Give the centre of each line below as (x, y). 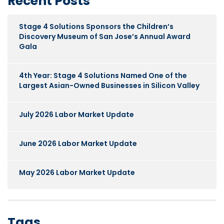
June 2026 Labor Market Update (78, 143)
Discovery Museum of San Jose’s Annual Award (105, 36)
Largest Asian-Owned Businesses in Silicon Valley (109, 85)
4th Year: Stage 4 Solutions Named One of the (103, 75)
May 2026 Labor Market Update (77, 172)
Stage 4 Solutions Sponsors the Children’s (96, 26)
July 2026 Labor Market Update (76, 114)
